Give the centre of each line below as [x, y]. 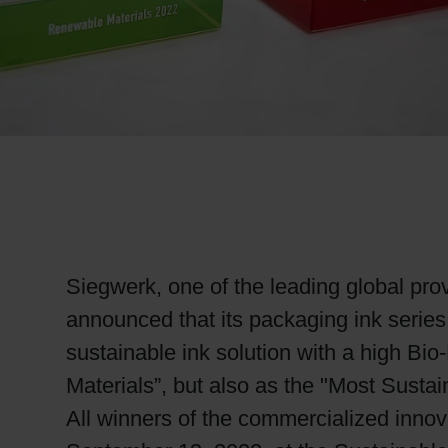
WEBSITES [77, 82]
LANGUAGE [81, 133]
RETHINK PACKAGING [136, 24]
